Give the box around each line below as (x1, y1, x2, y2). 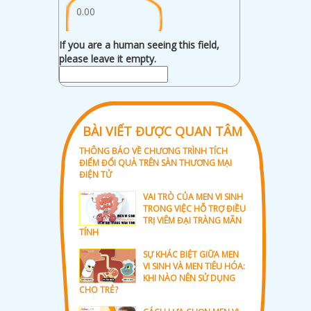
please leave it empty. (58, 51, 156, 65)
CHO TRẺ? (78, 283, 118, 296)
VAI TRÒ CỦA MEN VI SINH (142, 190, 243, 203)
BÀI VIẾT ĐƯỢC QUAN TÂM (82, 122, 242, 140)
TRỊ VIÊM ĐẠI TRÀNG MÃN (142, 214, 242, 226)
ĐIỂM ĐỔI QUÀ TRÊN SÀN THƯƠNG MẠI (78, 156, 232, 169)
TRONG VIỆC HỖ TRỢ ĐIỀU (142, 202, 246, 215)
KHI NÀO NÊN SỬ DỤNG (142, 271, 235, 284)
